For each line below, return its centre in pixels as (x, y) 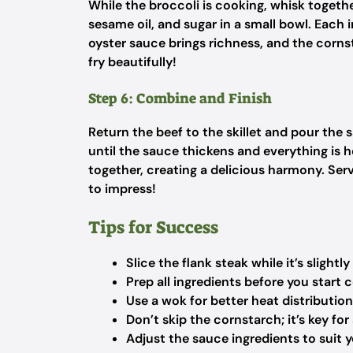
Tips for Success (153, 227)
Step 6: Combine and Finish (180, 98)
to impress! (122, 189)
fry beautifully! (132, 62)
